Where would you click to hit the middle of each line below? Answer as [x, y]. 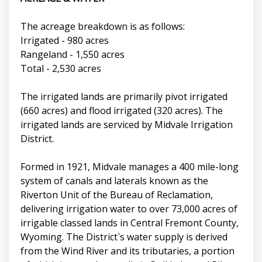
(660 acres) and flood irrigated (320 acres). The [122, 111]
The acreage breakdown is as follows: [103, 27]
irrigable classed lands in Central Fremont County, [130, 223]
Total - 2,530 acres [61, 69]
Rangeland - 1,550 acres [73, 55]
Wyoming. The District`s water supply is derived [124, 237]
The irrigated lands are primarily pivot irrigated [124, 97]
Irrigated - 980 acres [65, 41]
